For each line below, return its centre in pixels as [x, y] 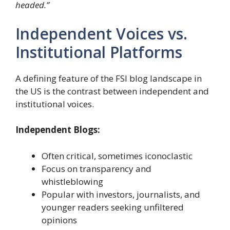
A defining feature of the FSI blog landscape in [109, 78]
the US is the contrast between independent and [112, 91]
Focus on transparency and [97, 168]
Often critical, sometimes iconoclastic [117, 156]
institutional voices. [55, 104]
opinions [59, 220]
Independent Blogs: [58, 130]
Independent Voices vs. [101, 33]
